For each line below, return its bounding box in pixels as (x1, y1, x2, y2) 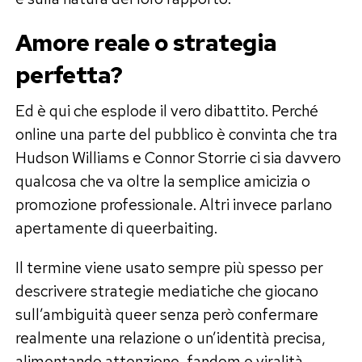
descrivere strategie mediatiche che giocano (15, 280, 318, 301)
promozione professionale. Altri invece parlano (15, 193, 332, 215)
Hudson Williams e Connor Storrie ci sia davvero (15, 146, 341, 168)
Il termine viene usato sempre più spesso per (15, 256, 323, 278)
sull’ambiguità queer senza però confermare (15, 303, 318, 325)
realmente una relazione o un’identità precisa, (15, 326, 326, 348)
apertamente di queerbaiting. (15, 217, 217, 238)
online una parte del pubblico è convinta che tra (15, 123, 338, 145)
